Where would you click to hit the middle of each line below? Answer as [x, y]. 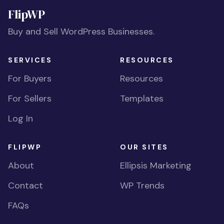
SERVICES [30, 60]
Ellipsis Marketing [156, 165]
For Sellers [30, 98]
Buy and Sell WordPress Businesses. [81, 31]
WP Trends [142, 185]
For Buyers [30, 78]
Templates [142, 98]
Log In [20, 118]
